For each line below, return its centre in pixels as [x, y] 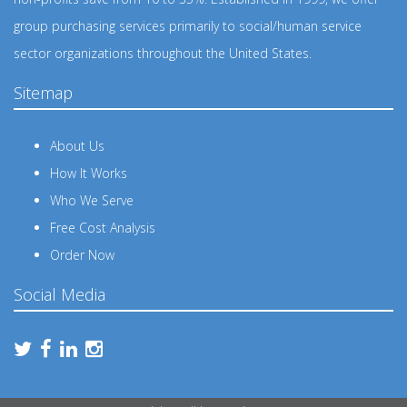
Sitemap [43, 93]
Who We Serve [92, 201]
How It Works [89, 174]
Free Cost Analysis [103, 228]
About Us [77, 146]
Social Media [60, 295]
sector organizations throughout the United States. [163, 54]
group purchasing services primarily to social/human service [188, 26]
